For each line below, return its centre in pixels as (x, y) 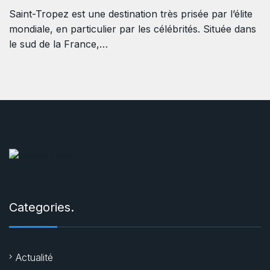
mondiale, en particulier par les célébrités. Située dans (133, 29)
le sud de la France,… (58, 44)
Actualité (34, 258)
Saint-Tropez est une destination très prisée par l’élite (131, 14)
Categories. (42, 208)
